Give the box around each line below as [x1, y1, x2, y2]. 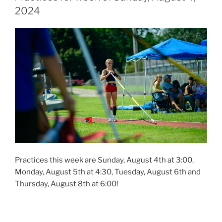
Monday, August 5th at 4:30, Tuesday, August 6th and [15, 167, 201, 177]
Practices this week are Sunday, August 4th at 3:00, [15, 156, 194, 165]
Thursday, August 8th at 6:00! [15, 179, 118, 189]
